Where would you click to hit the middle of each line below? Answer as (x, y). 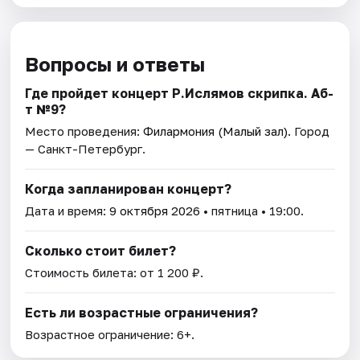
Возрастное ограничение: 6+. (110, 334)
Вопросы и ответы (115, 63)
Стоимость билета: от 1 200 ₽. (115, 272)
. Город (309, 131)
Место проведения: (84, 131)
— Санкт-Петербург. (86, 148)
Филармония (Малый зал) (216, 131)
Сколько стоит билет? (101, 250)
